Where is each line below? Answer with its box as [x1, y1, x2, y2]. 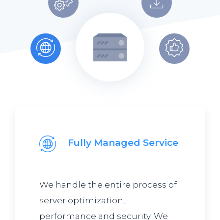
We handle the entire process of [39, 179, 177, 190]
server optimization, [39, 195, 125, 205]
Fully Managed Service [68, 137, 178, 148]
